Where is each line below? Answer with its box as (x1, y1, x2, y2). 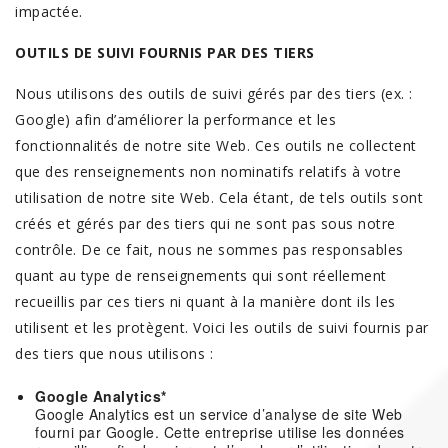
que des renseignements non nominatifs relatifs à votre (15, 162, 401, 181)
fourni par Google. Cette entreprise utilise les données (35, 422, 405, 442)
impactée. (15, 2, 87, 21)
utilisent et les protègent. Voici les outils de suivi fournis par (15, 318, 429, 337)
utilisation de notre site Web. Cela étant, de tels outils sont (15, 188, 423, 207)
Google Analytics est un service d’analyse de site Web (35, 404, 403, 424)
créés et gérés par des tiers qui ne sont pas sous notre (15, 214, 396, 233)
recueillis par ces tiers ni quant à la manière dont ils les (15, 292, 396, 311)
